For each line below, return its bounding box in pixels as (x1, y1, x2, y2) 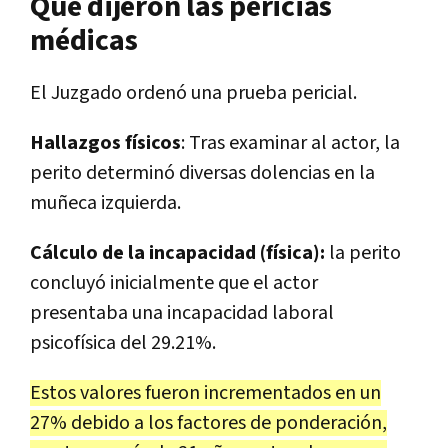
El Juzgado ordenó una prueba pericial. (30, 79, 357, 106)
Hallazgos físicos (30, 129, 181, 156)
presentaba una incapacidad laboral (30, 299, 334, 326)
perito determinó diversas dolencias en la (30, 159, 375, 186)
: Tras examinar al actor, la (181, 129, 400, 156)
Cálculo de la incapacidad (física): (30, 239, 325, 266)
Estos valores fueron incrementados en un (30, 379, 381, 406)
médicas (30, 20, 138, 61)
